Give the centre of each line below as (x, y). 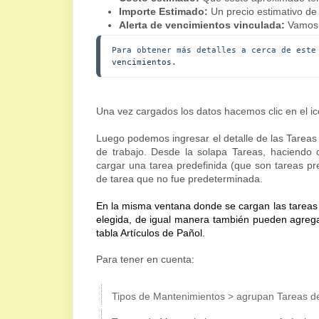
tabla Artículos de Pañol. (151, 233)
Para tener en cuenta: (147, 260)
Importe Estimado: (163, 12)
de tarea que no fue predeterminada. (179, 179)
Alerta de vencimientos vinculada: (203, 25)
